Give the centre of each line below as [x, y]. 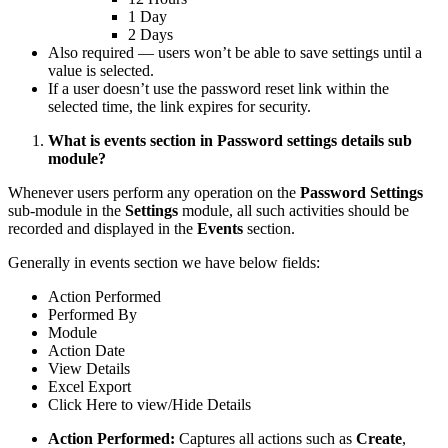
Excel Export [89, 386]
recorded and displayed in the [102, 228]
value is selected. [101, 70]
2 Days [150, 34]
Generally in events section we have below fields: [164, 262]
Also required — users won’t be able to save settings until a [235, 52]
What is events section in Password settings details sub [230, 140]
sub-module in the [66, 210]
